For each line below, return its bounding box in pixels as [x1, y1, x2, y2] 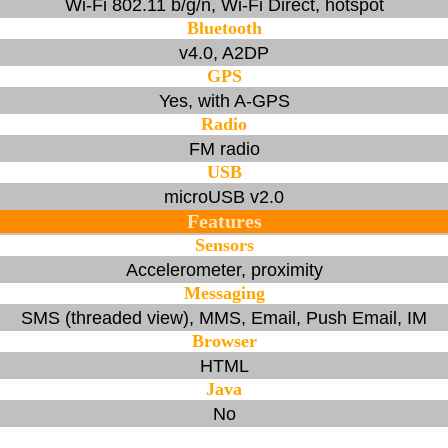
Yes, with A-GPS [158, 90, 290, 111]
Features [186, 209, 262, 232]
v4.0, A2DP [179, 42, 269, 63]
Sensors [194, 234, 254, 255]
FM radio [188, 138, 260, 159]
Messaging [183, 282, 265, 303]
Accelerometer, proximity [125, 259, 323, 280]
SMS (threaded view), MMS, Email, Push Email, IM [21, 307, 427, 328]
